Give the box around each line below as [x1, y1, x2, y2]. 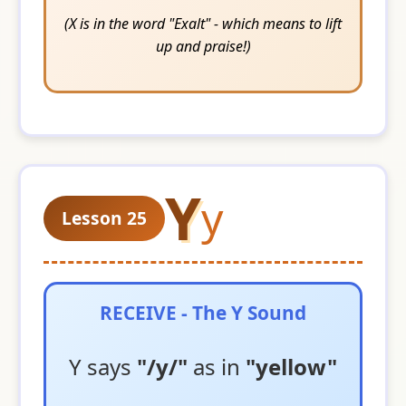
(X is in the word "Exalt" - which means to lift [64, 13, 342, 34]
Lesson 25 [62, 205, 147, 230]
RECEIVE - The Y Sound [100, 299, 306, 325]
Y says [69, 351, 137, 382]
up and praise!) [155, 35, 251, 56]
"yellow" [246, 351, 337, 382]
